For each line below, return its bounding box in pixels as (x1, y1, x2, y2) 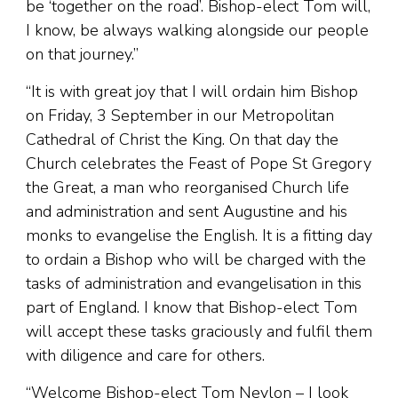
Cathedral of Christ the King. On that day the (26, 129, 338, 151)
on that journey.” (26, 44, 139, 66)
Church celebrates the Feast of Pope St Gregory (26, 153, 371, 175)
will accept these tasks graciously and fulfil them (26, 321, 372, 343)
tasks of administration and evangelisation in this (26, 273, 362, 295)
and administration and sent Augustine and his (26, 201, 347, 223)
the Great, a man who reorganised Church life (26, 177, 349, 199)
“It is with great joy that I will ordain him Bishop (26, 81, 358, 103)
